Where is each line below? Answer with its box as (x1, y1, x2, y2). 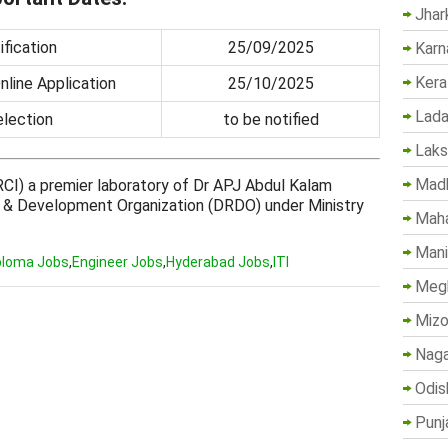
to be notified (222, 109, 319, 129)
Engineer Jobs (72, 253, 163, 270)
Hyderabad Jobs (166, 253, 270, 270)
